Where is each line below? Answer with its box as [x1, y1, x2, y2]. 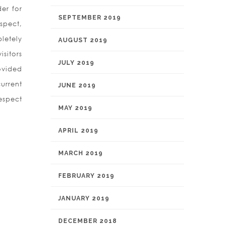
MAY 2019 [58, 104, 92, 111]
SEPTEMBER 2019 [58, 14, 121, 21]
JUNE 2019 [58, 82, 96, 89]
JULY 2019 [58, 59, 94, 66]
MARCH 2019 [58, 150, 103, 157]
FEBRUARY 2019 [58, 172, 115, 179]
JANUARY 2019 [58, 195, 109, 202]
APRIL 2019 [58, 127, 98, 134]
